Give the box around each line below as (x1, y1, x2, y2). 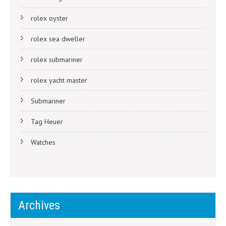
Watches (31, 138, 55, 147)
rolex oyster (31, 14, 68, 23)
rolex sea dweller (31, 34, 85, 44)
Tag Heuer (31, 117, 63, 127)
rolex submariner (31, 55, 83, 65)
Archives (18, 198, 60, 213)
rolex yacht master (31, 76, 87, 85)
